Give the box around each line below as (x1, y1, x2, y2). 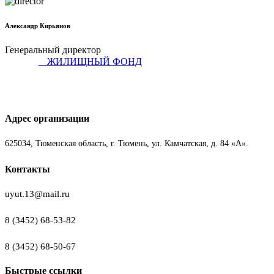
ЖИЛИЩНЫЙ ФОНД (47, 56, 142, 67)
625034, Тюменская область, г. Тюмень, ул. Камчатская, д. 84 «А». (5, 139, 248, 149)
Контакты (5, 163, 50, 174)
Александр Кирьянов (5, 22, 70, 30)
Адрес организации (5, 113, 89, 124)
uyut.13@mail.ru (5, 188, 70, 199)
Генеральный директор (5, 45, 101, 56)
